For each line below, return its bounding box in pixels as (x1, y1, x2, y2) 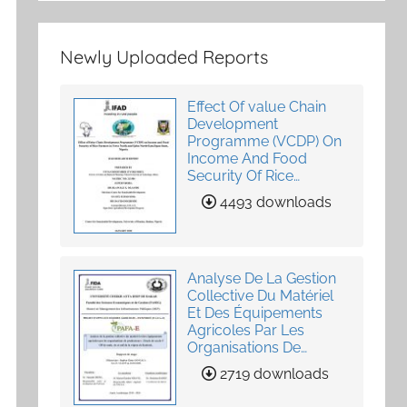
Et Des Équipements (187, 303, 323, 322)
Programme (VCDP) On (187, 132, 342, 150)
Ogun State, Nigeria (187, 218, 318, 236)
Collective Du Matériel (187, 286, 334, 304)
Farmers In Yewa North (187, 184, 341, 202)
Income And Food (187, 149, 308, 167)
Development (187, 114, 279, 133)
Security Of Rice (187, 166, 294, 184)
